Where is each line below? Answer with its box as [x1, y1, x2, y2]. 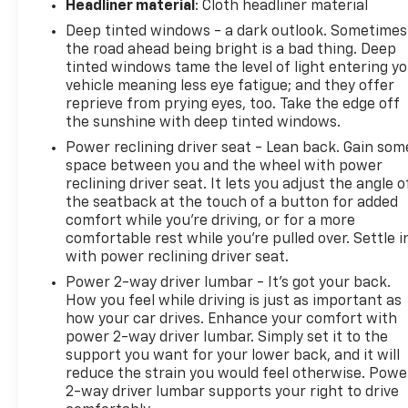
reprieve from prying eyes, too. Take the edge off [66, 97, 401, 112]
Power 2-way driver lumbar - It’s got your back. [66, 275, 392, 291]
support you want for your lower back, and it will [66, 348, 401, 363]
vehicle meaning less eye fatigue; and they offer [66, 78, 395, 94]
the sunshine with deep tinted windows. [66, 115, 342, 130]
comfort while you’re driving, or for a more [66, 213, 356, 229]
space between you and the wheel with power [66, 158, 383, 174]
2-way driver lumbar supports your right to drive [66, 384, 400, 400]
